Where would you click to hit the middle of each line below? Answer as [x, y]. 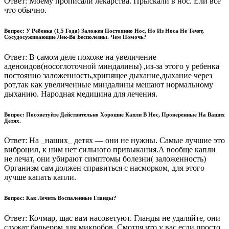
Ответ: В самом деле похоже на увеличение [80, 57]
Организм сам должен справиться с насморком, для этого [104, 168]
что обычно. [25, 10]
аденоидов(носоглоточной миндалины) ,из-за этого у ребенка [112, 66]
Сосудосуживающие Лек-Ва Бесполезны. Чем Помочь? [75, 37]
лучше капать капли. [40, 177]
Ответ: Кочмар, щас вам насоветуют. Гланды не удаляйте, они [112, 218]
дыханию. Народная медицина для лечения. [81, 94]
